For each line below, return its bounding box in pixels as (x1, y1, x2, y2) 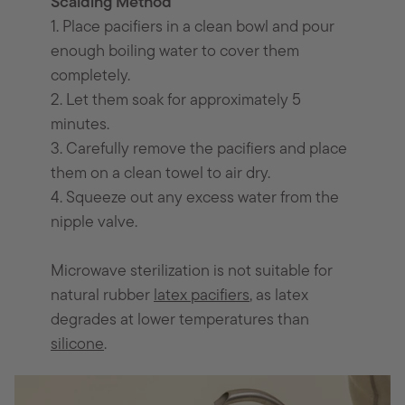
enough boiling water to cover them (51, 43, 300, 61)
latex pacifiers (154, 287, 250, 306)
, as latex (250, 287, 309, 306)
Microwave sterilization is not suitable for (51, 263, 334, 281)
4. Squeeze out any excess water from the (51, 190, 340, 208)
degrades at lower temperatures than (51, 312, 310, 330)
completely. (51, 68, 131, 86)
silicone (51, 336, 105, 354)
